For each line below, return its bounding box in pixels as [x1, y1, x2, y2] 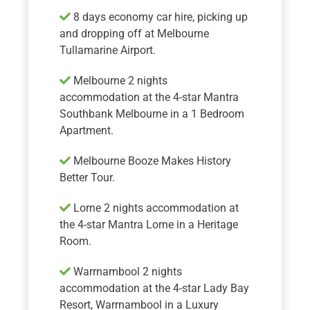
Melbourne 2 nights [71, 74, 168, 88]
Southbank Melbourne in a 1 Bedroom [60, 107, 245, 121]
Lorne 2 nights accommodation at [71, 201, 239, 215]
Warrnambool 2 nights [71, 265, 183, 279]
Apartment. [60, 124, 114, 138]
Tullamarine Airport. [60, 44, 156, 57]
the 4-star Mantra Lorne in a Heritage [60, 218, 239, 232]
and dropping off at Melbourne [60, 27, 210, 41]
